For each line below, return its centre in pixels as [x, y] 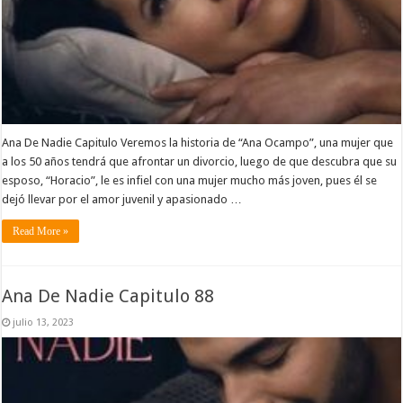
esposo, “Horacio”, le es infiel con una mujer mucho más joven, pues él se [190, 180]
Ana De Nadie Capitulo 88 [108, 296]
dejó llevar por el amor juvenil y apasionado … [122, 199]
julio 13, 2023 [44, 322]
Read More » [41, 231]
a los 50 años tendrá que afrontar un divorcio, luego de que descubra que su [200, 161]
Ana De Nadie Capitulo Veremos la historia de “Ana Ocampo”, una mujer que [198, 142]
